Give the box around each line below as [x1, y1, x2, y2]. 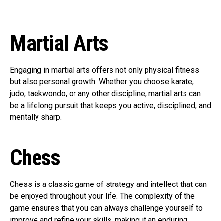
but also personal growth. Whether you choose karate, [10, 77, 194, 86]
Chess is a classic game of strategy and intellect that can [10, 180, 207, 189]
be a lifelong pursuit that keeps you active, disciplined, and [10, 101, 211, 110]
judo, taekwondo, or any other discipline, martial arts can [10, 89, 201, 98]
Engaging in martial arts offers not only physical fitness [10, 65, 199, 74]
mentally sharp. [10, 112, 62, 122]
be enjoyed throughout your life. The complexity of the [10, 191, 195, 201]
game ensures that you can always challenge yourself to [10, 203, 203, 213]
